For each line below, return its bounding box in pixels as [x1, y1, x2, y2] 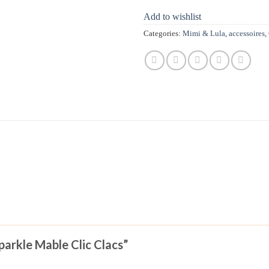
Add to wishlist [144, 11, 201, 22]
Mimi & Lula [183, 29, 225, 38]
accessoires [229, 29, 265, 38]
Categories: [144, 29, 183, 38]
